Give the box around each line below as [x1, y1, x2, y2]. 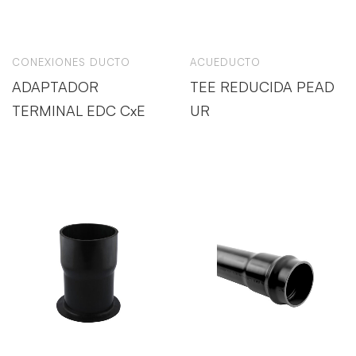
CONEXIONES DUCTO [12, 56, 130, 68]
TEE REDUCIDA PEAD [190, 78, 335, 95]
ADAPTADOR [12, 78, 99, 95]
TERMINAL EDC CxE [12, 102, 145, 119]
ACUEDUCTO [190, 56, 261, 68]
